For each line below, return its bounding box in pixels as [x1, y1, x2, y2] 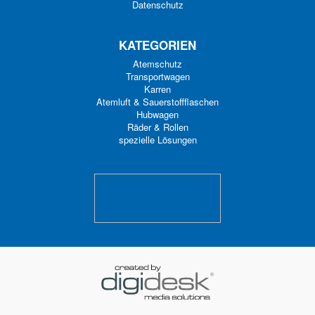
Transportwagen [125, 70, 190, 83]
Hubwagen [136, 108, 179, 121]
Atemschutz [133, 57, 182, 70]
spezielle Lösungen [118, 133, 197, 146]
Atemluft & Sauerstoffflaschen [96, 95, 219, 108]
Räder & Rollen [127, 120, 188, 134]
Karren [144, 82, 171, 96]
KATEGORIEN [119, 37, 196, 53]
